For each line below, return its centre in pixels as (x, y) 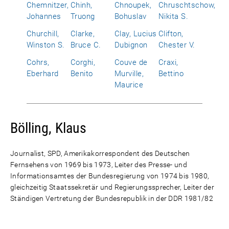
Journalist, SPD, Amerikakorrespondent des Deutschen (100, 153)
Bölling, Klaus (48, 128)
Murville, (129, 74)
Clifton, (171, 34)
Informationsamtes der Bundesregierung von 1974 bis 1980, (110, 176)
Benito (82, 74)
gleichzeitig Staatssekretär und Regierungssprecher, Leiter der (112, 187)
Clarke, (83, 34)
